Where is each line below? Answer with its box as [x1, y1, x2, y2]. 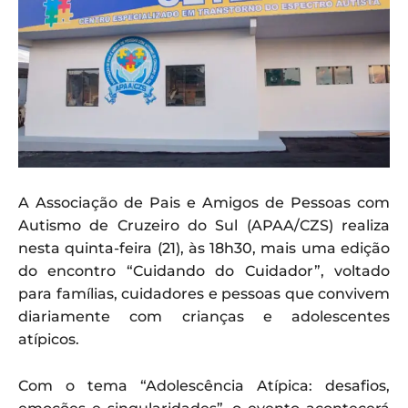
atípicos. [18, 331, 79, 349]
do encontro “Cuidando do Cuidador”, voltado [18, 262, 390, 280]
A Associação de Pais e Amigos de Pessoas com [18, 194, 390, 212]
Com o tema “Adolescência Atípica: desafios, [18, 377, 390, 395]
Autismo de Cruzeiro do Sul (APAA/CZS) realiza [18, 217, 390, 235]
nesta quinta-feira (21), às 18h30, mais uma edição [18, 240, 390, 258]
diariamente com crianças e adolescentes [18, 308, 390, 326]
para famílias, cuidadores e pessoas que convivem [18, 285, 390, 303]
